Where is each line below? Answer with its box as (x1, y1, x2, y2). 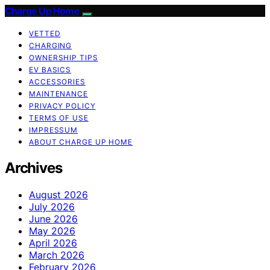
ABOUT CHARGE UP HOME (29, 137, 133, 146)
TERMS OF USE (29, 113, 89, 122)
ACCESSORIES (29, 77, 86, 86)
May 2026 (29, 224, 75, 237)
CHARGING (29, 41, 72, 50)
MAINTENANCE (29, 89, 88, 98)
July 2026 (29, 200, 75, 213)
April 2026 (29, 236, 77, 249)
